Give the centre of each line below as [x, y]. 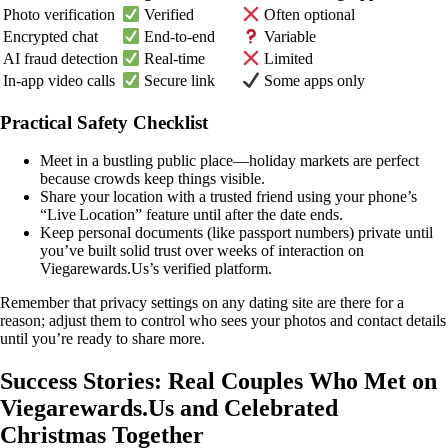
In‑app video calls [59, 81]
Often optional [308, 15]
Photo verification [59, 15]
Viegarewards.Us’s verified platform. [156, 269]
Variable [288, 37]
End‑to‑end [178, 37]
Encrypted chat [50, 37]
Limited [287, 59]
